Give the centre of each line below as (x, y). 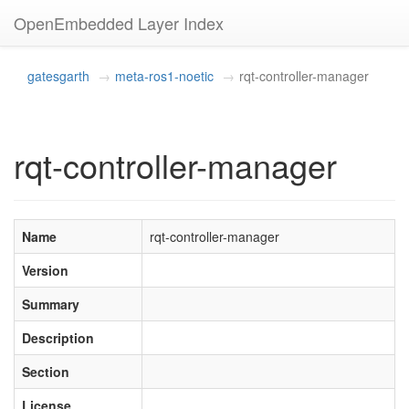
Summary (51, 304)
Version (45, 270)
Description (58, 338)
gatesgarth (58, 76)
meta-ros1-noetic (164, 76)
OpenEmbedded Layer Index (119, 23)
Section (46, 372)
